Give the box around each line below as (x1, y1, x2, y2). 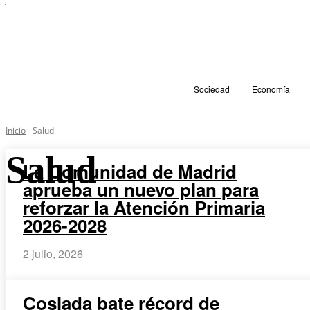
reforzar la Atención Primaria (23, 194, 265, 220)
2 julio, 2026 (23, 245, 83, 262)
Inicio (6, 124, 26, 136)
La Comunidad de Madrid (23, 158, 237, 184)
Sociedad (193, 83, 230, 95)
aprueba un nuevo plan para (23, 176, 259, 202)
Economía (251, 83, 290, 95)
